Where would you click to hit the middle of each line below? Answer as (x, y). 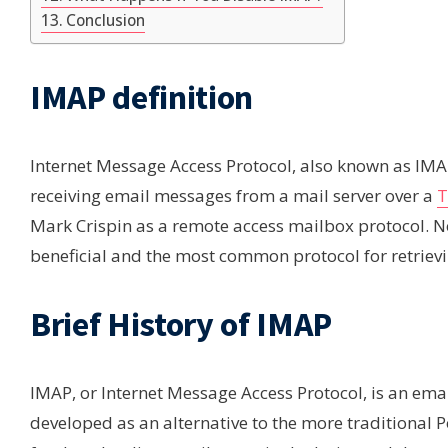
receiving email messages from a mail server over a (233, 195)
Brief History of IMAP (181, 324)
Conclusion (106, 19)
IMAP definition (141, 97)
